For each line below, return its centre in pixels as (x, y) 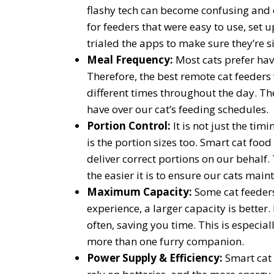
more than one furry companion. (165, 242)
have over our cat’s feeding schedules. (178, 109)
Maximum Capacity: (141, 192)
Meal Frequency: (131, 60)
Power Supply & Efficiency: (156, 258)
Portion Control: (130, 126)
